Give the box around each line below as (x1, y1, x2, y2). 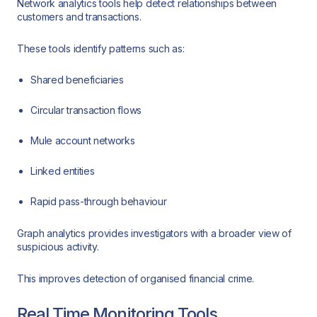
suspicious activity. (17, 240, 99, 253)
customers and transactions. (17, 11, 142, 23)
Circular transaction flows (30, 104, 142, 117)
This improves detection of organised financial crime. (17, 272, 255, 284)
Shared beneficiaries (30, 74, 124, 86)
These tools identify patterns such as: (17, 42, 185, 54)
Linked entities (30, 165, 95, 178)
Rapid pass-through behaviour (30, 195, 167, 208)
